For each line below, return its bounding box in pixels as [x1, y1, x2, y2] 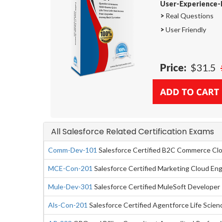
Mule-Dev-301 [48, 182, 93, 191]
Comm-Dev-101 [48, 145, 97, 154]
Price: [160, 61, 186, 73]
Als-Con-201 [48, 200, 88, 209]
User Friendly [164, 25, 206, 34]
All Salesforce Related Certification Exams [51, 125, 214, 137]
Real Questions [164, 11, 214, 20]
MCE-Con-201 [48, 164, 93, 172]
